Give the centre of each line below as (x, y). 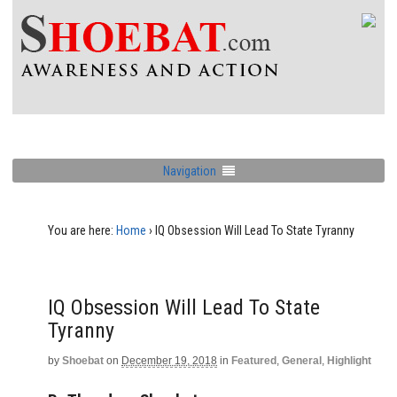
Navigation (189, 171)
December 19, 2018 (169, 361)
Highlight (349, 361)
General (302, 361)
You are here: (81, 230)
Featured (254, 361)
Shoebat (83, 361)
